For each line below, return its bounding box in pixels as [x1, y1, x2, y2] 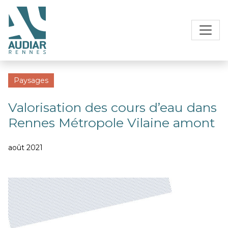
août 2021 [8, 143, 43, 153]
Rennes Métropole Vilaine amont [8, 115, 215, 131]
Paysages [13, 76, 48, 85]
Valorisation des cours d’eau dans [8, 100, 217, 116]
